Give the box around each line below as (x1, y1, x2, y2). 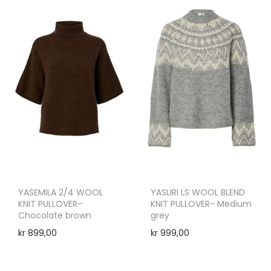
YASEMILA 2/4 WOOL (18, 186, 103, 199)
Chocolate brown (18, 209, 91, 222)
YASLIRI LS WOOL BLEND (151, 186, 245, 199)
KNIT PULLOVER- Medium (151, 198, 252, 211)
